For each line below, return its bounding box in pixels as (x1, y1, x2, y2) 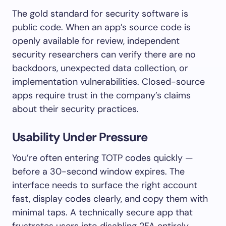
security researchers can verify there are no (12, 48, 196, 61)
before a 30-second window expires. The (12, 165, 185, 178)
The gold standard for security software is (12, 7, 188, 20)
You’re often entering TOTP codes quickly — (12, 151, 193, 164)
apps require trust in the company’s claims (12, 89, 191, 101)
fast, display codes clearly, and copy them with (12, 192, 208, 205)
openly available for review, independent (12, 34, 180, 47)
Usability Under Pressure (12, 129, 147, 145)
